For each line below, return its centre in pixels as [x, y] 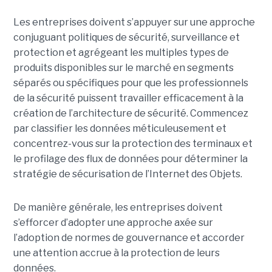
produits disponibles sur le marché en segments [123, 68]
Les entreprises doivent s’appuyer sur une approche [134, 22]
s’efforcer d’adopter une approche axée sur [113, 223]
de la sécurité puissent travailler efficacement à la [128, 98]
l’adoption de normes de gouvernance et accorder [129, 238]
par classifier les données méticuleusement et [120, 129]
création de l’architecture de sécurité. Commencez [131, 114]
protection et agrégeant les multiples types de [121, 53]
